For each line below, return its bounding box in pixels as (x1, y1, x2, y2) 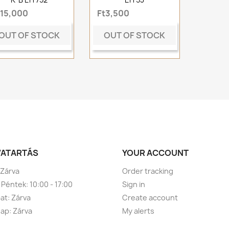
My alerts (122, 205, 154, 216)
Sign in (122, 179, 145, 189)
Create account (122, 192, 178, 202)
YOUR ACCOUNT (122, 147, 189, 158)
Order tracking (122, 166, 173, 176)
